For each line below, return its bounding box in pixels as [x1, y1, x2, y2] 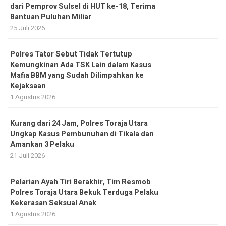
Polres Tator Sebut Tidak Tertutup [10, 48, 132, 60]
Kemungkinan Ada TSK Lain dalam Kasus [10, 59, 151, 70]
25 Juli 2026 [10, 23, 45, 33]
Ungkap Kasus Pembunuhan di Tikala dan [10, 128, 154, 139]
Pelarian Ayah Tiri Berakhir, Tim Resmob [10, 176, 151, 187]
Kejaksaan [10, 80, 46, 91]
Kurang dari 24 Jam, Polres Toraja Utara [10, 118, 148, 129]
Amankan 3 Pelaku [10, 139, 74, 150]
